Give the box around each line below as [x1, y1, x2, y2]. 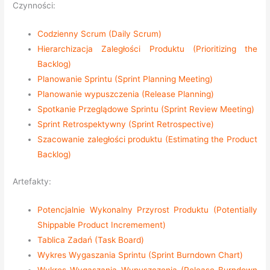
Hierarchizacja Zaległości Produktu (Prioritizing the [37, 43, 257, 54]
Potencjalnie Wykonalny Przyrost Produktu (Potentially [37, 205, 257, 215]
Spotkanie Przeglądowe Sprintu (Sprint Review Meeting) [37, 104, 255, 114]
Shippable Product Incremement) [37, 220, 166, 230]
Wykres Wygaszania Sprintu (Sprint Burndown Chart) [37, 250, 243, 260]
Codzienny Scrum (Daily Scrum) [37, 28, 162, 39]
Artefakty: [13, 177, 52, 187]
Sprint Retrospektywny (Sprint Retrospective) [37, 119, 215, 129]
